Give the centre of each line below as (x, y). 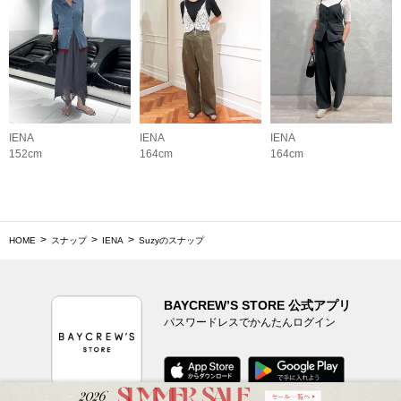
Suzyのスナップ (171, 241)
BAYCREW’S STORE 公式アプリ (257, 306)
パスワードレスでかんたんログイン (249, 323)
